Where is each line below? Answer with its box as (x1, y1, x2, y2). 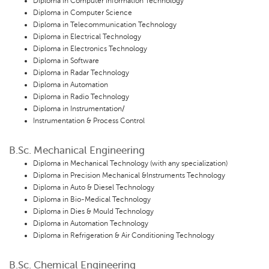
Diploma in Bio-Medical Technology (33, 195, 151, 204)
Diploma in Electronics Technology (33, 44, 147, 53)
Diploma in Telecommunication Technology (33, 20, 177, 29)
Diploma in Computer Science (33, 8, 132, 17)
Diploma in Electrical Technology (33, 32, 141, 41)
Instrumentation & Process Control (33, 116, 145, 125)
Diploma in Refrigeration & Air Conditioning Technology (33, 231, 214, 240)
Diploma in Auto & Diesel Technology (33, 183, 154, 192)
